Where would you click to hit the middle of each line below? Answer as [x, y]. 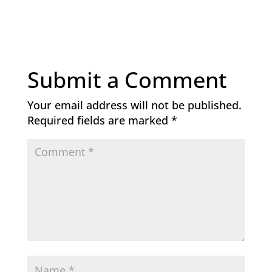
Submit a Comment [127, 80]
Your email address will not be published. [134, 105]
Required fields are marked [99, 121]
